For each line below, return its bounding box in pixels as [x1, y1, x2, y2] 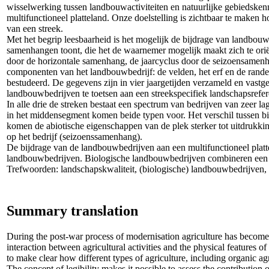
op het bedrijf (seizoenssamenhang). [7, 131, 142, 142]
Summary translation [7, 202, 138, 219]
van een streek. [7, 23, 63, 34]
